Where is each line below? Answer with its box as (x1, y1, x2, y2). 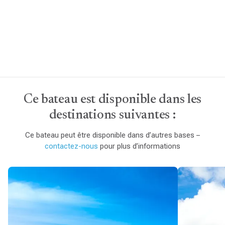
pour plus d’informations (98, 142, 180, 151)
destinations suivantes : (49, 109, 176, 123)
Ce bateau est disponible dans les (23, 93, 202, 107)
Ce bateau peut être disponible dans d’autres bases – (25, 131, 200, 140)
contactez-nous (45, 142, 98, 151)
